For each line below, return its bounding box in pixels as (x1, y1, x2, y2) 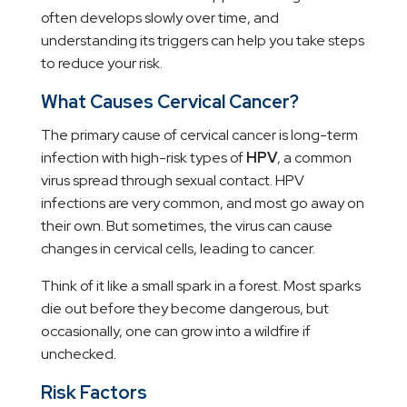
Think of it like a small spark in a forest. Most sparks (40, 276, 361, 296)
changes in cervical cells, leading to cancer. (40, 239, 315, 259)
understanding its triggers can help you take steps (40, 31, 364, 51)
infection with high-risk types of (40, 148, 246, 168)
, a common (276, 148, 352, 168)
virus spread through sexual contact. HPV (40, 171, 304, 191)
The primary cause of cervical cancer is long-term (40, 125, 358, 145)
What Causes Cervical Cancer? (40, 90, 299, 114)
